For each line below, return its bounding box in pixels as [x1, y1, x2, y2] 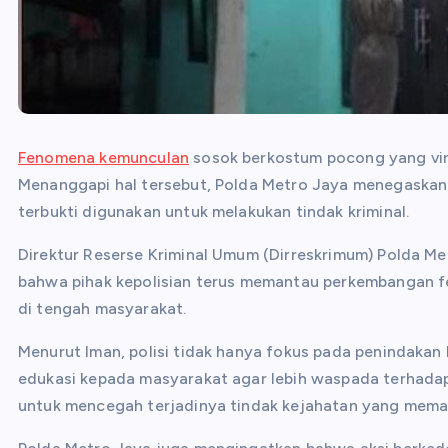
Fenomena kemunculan [18, 148, 190, 167]
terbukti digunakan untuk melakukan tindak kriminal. [18, 202, 410, 221]
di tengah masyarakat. [18, 299, 187, 318]
